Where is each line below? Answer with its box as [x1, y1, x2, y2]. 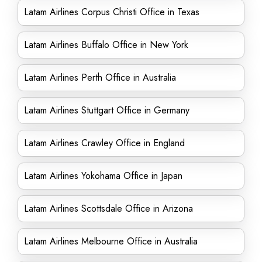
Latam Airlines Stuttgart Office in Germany [24, 104, 189, 117]
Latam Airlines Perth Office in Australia [24, 71, 176, 84]
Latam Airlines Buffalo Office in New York [24, 38, 188, 51]
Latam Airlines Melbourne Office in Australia [24, 235, 198, 248]
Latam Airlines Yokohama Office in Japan [24, 169, 182, 182]
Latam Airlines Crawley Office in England [24, 136, 185, 150]
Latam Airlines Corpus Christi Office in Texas [24, 5, 199, 19]
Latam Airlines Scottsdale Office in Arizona [24, 202, 193, 215]
